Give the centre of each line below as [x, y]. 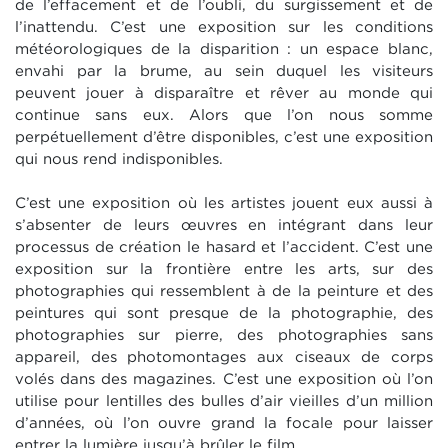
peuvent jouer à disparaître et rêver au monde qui [224, 93]
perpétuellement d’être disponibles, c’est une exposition [224, 137]
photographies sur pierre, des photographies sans [224, 335]
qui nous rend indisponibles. [119, 159]
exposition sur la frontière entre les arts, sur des [224, 269]
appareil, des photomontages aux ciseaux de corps [224, 357]
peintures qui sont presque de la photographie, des [224, 313]
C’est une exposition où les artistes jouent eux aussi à [224, 203]
